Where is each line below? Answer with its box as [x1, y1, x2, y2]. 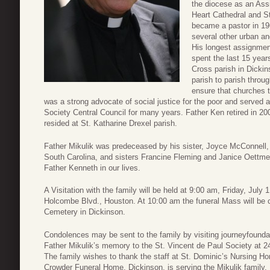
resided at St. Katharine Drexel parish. [44, 119, 177, 128]
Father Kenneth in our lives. [44, 163, 140, 172]
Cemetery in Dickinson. [44, 207, 125, 217]
